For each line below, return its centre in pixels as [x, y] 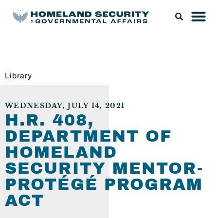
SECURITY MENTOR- [104, 168]
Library [18, 76]
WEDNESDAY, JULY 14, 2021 [65, 106]
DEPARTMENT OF [89, 136]
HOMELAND [61, 152]
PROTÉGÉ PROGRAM [104, 184]
